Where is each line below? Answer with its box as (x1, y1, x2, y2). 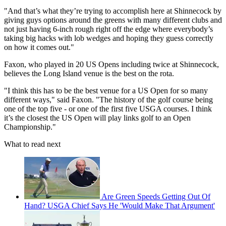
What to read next (4, 140, 61, 149)
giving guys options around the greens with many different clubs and (4, 16, 222, 25)
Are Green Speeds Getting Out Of (101, 192, 210, 201)
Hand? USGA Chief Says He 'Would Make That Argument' (24, 201, 215, 210)
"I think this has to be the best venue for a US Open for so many (4, 86, 208, 95)
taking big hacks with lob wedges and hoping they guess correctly (4, 34, 213, 43)
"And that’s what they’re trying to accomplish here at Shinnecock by (4, 7, 221, 16)
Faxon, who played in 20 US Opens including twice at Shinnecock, (4, 60, 219, 69)
